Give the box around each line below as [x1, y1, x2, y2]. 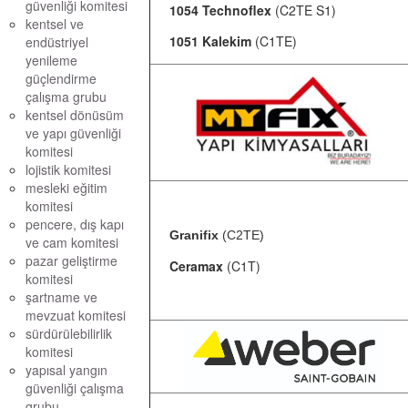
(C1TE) [251, 32, 298, 50]
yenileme [25, 51, 77, 69]
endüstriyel [25, 33, 88, 51]
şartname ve [25, 288, 97, 306]
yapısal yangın [25, 361, 107, 379]
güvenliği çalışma [25, 379, 124, 397]
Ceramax [169, 257, 228, 275]
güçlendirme [25, 69, 97, 87]
